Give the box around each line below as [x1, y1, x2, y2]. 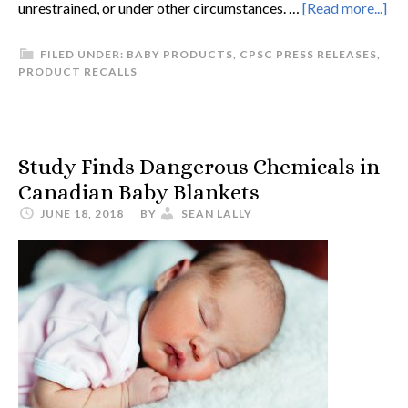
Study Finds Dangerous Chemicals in [18, 154, 380, 179]
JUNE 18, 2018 [40, 207, 124, 220]
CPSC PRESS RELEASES [240, 47, 377, 61]
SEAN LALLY [181, 207, 252, 220]
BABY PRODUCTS [127, 47, 233, 61]
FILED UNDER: [40, 47, 127, 61]
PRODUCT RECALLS [18, 65, 138, 78]
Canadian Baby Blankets [18, 179, 260, 205]
